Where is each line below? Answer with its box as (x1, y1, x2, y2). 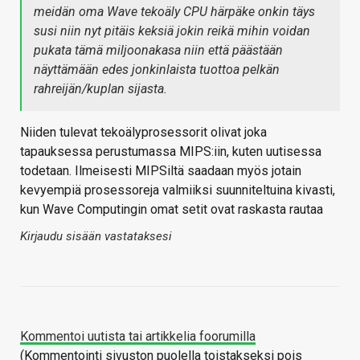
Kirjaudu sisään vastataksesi (20, 229, 172, 244)
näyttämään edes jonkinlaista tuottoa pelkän (34, 62, 280, 78)
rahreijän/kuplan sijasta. (34, 81, 167, 97)
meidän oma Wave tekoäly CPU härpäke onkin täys (34, 4, 315, 20)
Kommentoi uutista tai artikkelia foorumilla (20, 329, 256, 345)
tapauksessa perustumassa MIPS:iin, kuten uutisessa (20, 144, 321, 160)
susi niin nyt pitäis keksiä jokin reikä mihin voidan (34, 23, 310, 39)
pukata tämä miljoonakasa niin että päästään (34, 43, 283, 59)
